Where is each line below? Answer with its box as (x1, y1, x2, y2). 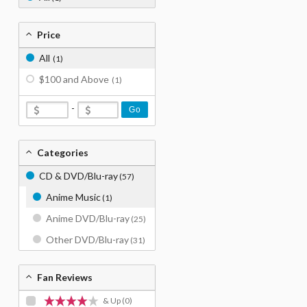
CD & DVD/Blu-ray (39, 170, 118, 182)
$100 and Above (39, 73, 109, 85)
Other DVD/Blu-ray (46, 234, 129, 245)
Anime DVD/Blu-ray (46, 212, 130, 224)
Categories (37, 147, 88, 158)
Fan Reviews (37, 271, 93, 283)
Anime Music (46, 191, 101, 203)
